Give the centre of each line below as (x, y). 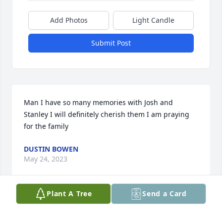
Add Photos (69, 20)
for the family (46, 126)
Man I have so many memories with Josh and (98, 103)
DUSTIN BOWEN (51, 149)
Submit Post (111, 43)
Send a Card (165, 194)
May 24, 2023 (46, 159)
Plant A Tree (69, 194)
